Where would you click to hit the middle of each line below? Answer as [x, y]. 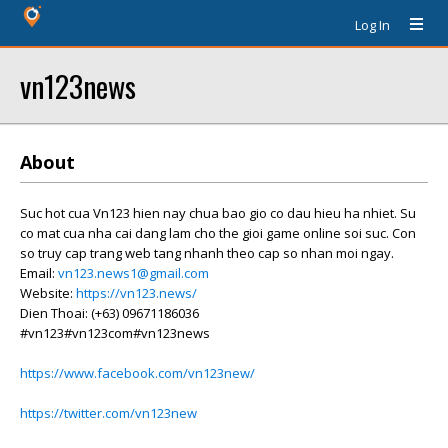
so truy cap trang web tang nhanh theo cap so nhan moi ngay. [207, 253]
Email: [39, 273]
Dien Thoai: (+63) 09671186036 [109, 313]
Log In [372, 25]
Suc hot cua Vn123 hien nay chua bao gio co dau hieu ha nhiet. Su [218, 213]
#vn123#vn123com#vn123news [115, 333]
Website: [48, 293]
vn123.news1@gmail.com [133, 273]
